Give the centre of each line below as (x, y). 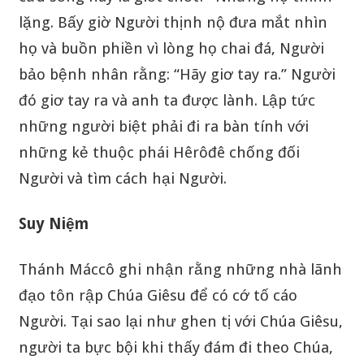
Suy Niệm (55, 223)
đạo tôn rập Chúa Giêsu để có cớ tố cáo (158, 295)
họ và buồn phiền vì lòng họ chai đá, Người (171, 48)
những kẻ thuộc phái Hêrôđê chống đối (159, 152)
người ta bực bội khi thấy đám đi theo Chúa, (175, 347)
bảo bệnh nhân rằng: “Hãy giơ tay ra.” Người (177, 74)
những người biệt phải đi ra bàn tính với (163, 126)
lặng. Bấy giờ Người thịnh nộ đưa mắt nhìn (173, 22)
